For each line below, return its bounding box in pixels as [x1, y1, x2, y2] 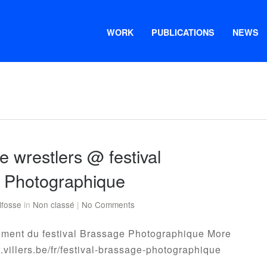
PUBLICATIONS [151, 26, 215, 38]
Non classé [33, 198, 74, 210]
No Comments [82, 198, 135, 210]
